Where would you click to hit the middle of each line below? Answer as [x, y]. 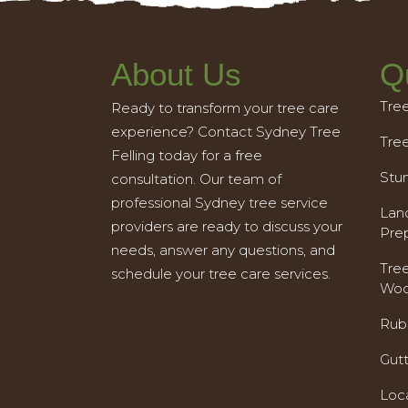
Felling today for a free [187, 155]
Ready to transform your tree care [225, 108]
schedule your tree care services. [221, 274]
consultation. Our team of [196, 179]
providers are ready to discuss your [227, 226]
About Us [176, 74]
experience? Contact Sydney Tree [226, 132]
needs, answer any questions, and [223, 250]
